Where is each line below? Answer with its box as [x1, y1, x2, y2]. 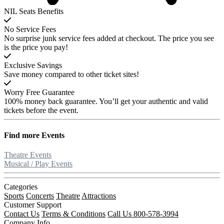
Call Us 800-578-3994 [107, 209, 178, 218]
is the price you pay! [4, 43, 68, 52]
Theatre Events [4, 150, 51, 159]
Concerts [26, 191, 54, 200]
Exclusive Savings [4, 61, 62, 70]
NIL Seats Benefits [4, 7, 63, 16]
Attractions [81, 191, 116, 200]
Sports [4, 191, 24, 200]
